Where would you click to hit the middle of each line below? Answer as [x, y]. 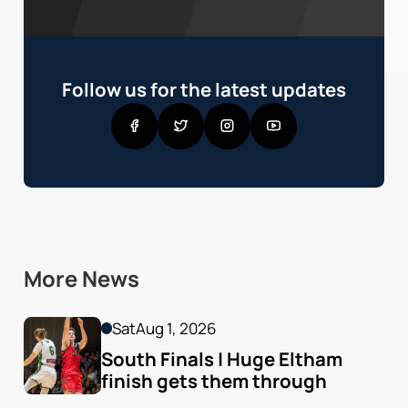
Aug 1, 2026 [177, 328]
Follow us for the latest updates [204, 89]
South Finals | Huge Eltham [221, 359]
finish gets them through [214, 381]
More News [81, 279]
